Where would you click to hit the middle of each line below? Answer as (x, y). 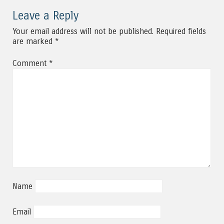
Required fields (181, 31)
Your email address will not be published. (83, 31)
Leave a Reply (45, 15)
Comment (31, 63)
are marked (34, 41)
